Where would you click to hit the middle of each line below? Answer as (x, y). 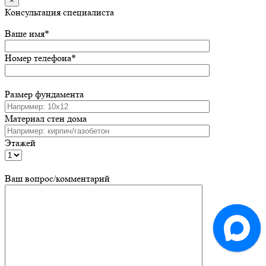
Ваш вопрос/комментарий (57, 179)
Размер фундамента (44, 94)
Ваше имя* (27, 34)
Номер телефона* (40, 58)
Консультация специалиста (59, 12)
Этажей (20, 143)
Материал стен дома (46, 119)
